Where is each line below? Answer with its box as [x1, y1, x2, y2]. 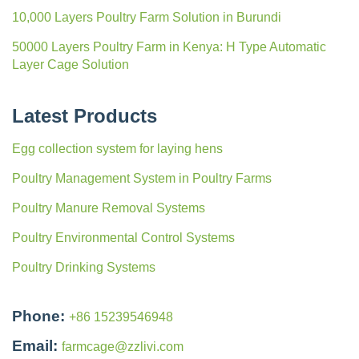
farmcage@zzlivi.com [62, 339, 184, 353]
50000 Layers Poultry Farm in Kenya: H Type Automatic [12, 39, 326, 54]
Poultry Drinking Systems [12, 260, 155, 274]
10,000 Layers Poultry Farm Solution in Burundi [12, 10, 281, 24]
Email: [12, 337, 58, 354]
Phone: [12, 307, 65, 325]
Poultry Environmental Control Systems [12, 230, 235, 244]
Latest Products [12, 104, 157, 127]
